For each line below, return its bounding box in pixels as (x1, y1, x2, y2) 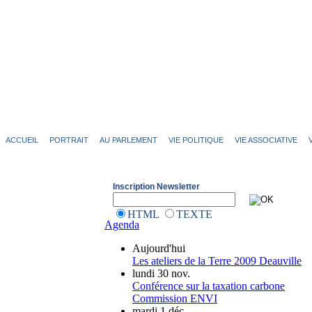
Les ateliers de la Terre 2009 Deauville (132, 255, 302, 267)
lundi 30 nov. (132, 267, 190, 279)
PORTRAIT (49, 136, 88, 144)
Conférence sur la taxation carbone (132, 280, 285, 292)
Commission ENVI (132, 292, 217, 304)
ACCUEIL (6, 136, 38, 144)
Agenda (104, 219, 139, 231)
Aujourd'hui (132, 242, 185, 254)
